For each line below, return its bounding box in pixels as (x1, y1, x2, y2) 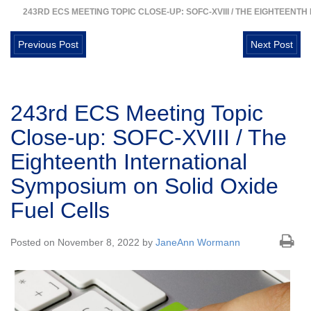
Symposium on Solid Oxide (10, 174, 278, 199)
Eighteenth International (10, 149, 247, 175)
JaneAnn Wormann (155, 237, 240, 249)
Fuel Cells (10, 198, 110, 224)
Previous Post (18, 39, 78, 51)
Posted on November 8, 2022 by (10, 237, 155, 249)
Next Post (251, 39, 293, 51)
